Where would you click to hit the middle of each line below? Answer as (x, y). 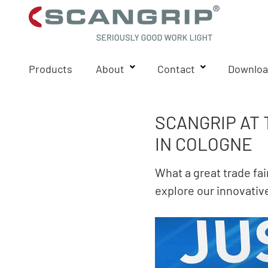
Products (51, 69)
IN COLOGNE (204, 144)
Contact (176, 69)
